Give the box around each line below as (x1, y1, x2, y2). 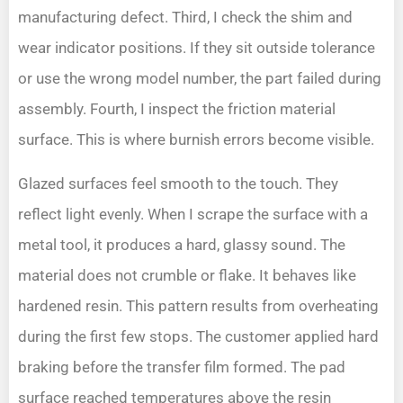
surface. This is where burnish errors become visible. (18, 130, 374, 149)
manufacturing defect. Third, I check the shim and (18, 8, 353, 27)
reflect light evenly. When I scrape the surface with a (18, 204, 368, 223)
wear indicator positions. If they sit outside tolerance (18, 39, 375, 58)
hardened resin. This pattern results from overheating (18, 296, 379, 315)
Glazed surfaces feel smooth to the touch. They (18, 174, 338, 193)
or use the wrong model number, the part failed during (18, 69, 381, 88)
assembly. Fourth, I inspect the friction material (18, 100, 336, 119)
